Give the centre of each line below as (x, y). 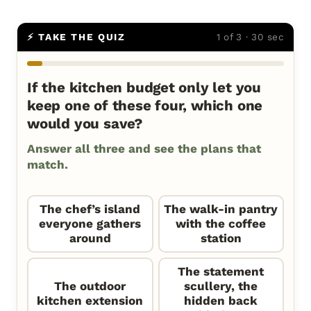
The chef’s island (90, 209)
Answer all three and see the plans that (144, 149)
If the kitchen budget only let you (144, 88)
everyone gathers (90, 224)
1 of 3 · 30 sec (250, 37)
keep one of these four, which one (145, 106)
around (90, 238)
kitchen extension (90, 301)
